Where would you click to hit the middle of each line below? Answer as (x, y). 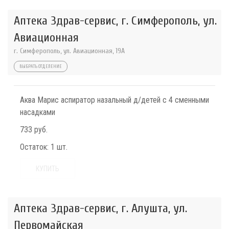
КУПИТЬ (48, 169)
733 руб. (34, 130)
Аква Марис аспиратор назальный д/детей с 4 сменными (114, 100)
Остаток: (34, 147)
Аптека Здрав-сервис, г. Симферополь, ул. (115, 21)
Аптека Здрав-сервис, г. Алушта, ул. (100, 208)
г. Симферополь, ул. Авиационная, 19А (69, 51)
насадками (38, 112)
